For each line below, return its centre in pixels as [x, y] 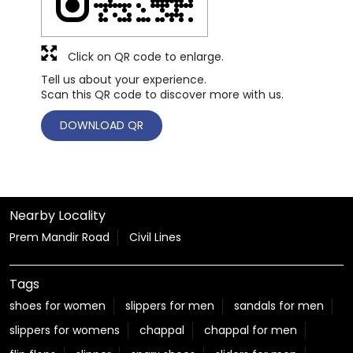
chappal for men [251, 330]
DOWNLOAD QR [102, 125]
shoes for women [58, 305]
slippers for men [170, 305]
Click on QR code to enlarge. [146, 56]
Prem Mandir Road [59, 237]
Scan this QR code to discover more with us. [162, 94]
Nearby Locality [58, 215]
